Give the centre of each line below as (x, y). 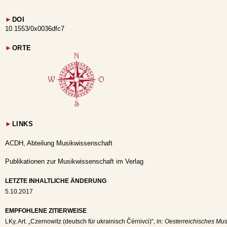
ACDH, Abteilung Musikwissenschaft (59, 143)
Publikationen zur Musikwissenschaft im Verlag (74, 162)
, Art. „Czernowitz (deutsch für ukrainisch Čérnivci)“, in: (90, 222)
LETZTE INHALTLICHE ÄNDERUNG (56, 181)
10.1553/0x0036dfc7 (35, 28)
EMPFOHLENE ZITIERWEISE (46, 211)
